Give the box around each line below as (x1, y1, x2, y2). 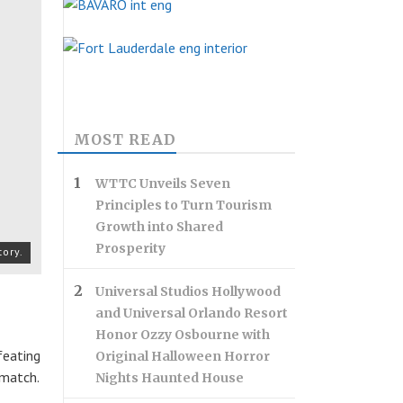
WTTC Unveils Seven (95, 175, 230, 192)
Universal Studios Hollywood (95, 283, 281, 300)
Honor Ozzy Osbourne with (95, 327, 270, 343)
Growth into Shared (95, 219, 223, 235)
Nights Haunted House (95, 370, 244, 386)
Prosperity (95, 240, 166, 256)
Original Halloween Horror (95, 348, 270, 364)
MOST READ (74, 130, 176, 148)
